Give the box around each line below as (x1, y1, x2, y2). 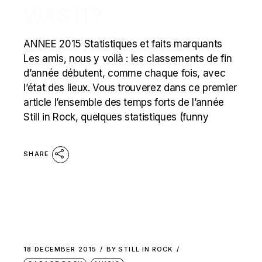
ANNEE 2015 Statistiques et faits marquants (23, 38, 223, 50)
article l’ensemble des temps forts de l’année (23, 96, 225, 109)
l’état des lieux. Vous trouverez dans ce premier (23, 82, 237, 94)
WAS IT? (23, 4, 104, 28)
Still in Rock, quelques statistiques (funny (23, 111, 209, 123)
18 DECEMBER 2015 (23, 245, 96, 254)
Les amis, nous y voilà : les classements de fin (23, 53, 232, 65)
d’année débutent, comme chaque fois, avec (23, 67, 226, 80)
